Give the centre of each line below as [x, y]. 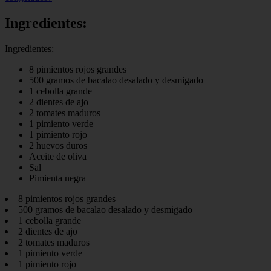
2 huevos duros [58, 145]
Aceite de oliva [58, 156]
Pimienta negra [57, 178]
